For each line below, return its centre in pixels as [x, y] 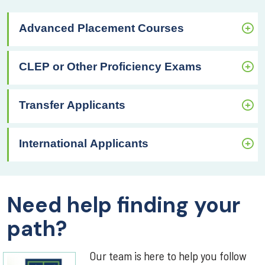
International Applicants [84, 143]
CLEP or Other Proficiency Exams [110, 66]
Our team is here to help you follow [168, 256]
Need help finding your [124, 205]
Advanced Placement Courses [101, 28]
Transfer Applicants [72, 105]
